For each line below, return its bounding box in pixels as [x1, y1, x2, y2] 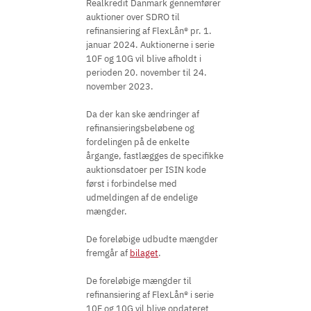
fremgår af [86, 247, 130, 259]
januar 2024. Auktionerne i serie [86, 39, 215, 51]
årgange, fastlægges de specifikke [86, 150, 224, 162]
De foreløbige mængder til [86, 275, 192, 287]
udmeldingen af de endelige [86, 192, 198, 203]
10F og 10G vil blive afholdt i [86, 53, 201, 65]
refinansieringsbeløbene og [86, 122, 194, 134]
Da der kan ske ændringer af [86, 108, 199, 120]
